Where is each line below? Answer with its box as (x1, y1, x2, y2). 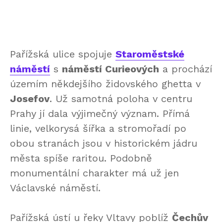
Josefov (10, 93, 50, 105)
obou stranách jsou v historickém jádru (10, 137, 197, 150)
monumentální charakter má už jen (10, 167, 179, 179)
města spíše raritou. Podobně (10, 152, 152, 165)
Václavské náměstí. (10, 182, 101, 194)
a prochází (159, 63, 212, 75)
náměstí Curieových (62, 63, 159, 75)
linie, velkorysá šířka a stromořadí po (10, 122, 186, 135)
